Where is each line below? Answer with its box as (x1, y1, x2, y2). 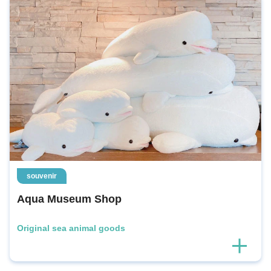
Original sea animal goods (17, 223, 125, 233)
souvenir (27, 171, 57, 180)
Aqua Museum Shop (17, 192, 122, 205)
